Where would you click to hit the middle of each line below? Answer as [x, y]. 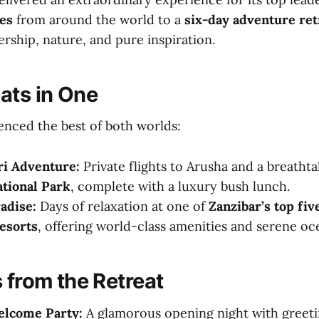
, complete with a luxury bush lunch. [180, 187]
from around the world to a [99, 20]
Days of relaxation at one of [122, 206]
